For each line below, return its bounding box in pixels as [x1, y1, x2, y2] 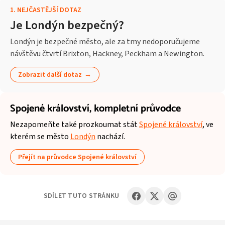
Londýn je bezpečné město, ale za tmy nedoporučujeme [10, 36, 200, 48]
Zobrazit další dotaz [18, 69, 82, 80]
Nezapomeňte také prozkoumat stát [10, 119, 139, 131]
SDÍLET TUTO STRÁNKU [43, 191, 120, 201]
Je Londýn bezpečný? [10, 17, 124, 35]
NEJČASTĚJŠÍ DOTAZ [17, 5, 81, 16]
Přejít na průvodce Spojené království [18, 152, 137, 162]
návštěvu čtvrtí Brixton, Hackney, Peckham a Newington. [10, 48, 204, 60]
